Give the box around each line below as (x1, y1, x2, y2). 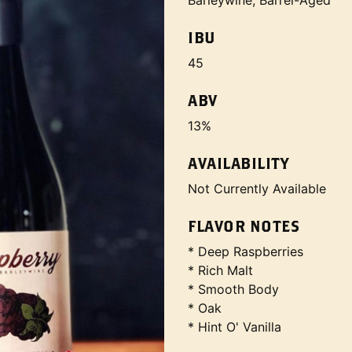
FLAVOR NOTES (188, 217, 299, 235)
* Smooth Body (188, 281, 279, 297)
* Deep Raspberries (188, 244, 303, 259)
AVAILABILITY (188, 154, 288, 172)
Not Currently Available (188, 181, 326, 196)
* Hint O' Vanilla (188, 319, 281, 335)
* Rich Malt (188, 262, 253, 278)
